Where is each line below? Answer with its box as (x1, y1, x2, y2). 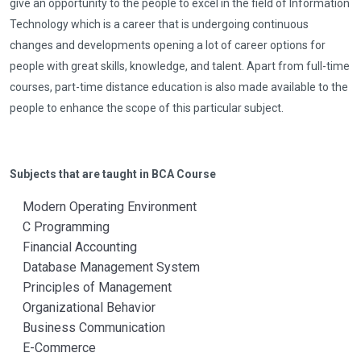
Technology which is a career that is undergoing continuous (10, 18, 309, 31)
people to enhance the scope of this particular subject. (10, 102, 284, 115)
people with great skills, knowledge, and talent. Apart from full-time (10, 60, 350, 73)
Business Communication (10, 320, 178, 336)
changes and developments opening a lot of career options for (10, 39, 326, 52)
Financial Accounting (10, 239, 156, 255)
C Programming (10, 219, 110, 235)
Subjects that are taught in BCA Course (10, 168, 223, 181)
